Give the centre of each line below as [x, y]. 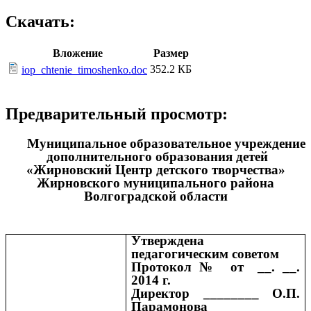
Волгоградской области [155, 196]
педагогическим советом [205, 254]
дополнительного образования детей [155, 157]
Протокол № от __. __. [216, 267]
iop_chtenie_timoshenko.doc [84, 70]
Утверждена [168, 241]
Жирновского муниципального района [155, 183]
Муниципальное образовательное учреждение [166, 144]
